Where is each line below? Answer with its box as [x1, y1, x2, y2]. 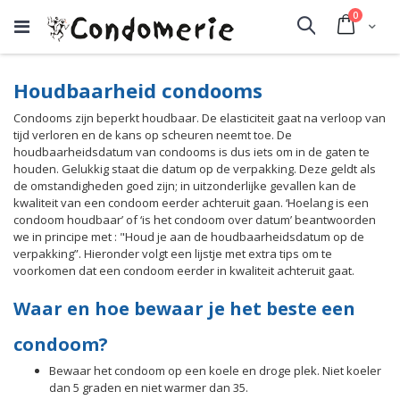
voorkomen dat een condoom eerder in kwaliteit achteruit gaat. [13, 262, 354, 279]
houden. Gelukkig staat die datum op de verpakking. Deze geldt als [13, 161, 376, 177]
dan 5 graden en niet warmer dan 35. [49, 379, 248, 396]
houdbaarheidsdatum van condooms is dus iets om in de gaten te [13, 144, 370, 160]
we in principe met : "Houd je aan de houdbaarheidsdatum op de [13, 229, 364, 245]
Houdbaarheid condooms [13, 77, 262, 104]
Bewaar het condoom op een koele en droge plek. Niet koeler [49, 362, 381, 379]
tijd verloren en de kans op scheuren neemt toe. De [13, 127, 292, 143]
